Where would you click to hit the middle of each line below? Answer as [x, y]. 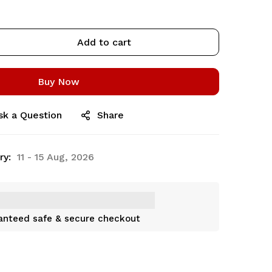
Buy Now [58, 82]
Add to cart [104, 42]
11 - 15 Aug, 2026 [56, 157]
